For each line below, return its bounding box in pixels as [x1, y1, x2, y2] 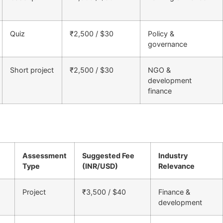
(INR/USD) [82, 162, 118, 171]
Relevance [158, 162, 195, 171]
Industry [158, 151, 188, 160]
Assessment [22, 151, 67, 160]
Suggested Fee [82, 151, 134, 160]
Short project [10, 65, 54, 74]
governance [148, 39, 187, 48]
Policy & [148, 29, 174, 38]
